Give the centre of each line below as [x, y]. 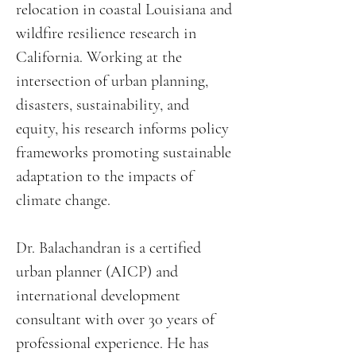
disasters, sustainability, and [103, 105]
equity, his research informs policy [122, 129]
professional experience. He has [112, 343]
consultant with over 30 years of [115, 319]
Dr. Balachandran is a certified [108, 248]
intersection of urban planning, [112, 81]
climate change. [63, 200]
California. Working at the [99, 57]
